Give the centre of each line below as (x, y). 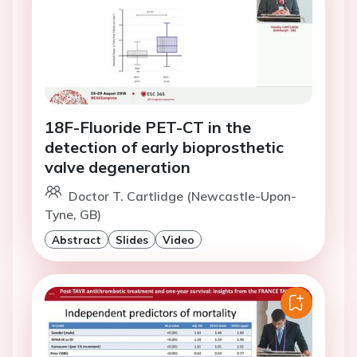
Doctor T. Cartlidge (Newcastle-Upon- (182, 196)
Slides (132, 239)
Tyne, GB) (73, 214)
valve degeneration (118, 167)
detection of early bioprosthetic (164, 147)
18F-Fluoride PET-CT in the (148, 127)
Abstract (76, 239)
